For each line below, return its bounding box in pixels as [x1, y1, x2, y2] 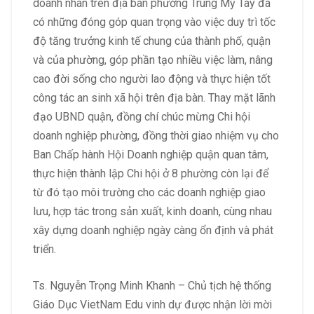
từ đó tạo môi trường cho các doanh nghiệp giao [33, 186, 266, 200]
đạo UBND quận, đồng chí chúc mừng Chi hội [33, 110, 250, 124]
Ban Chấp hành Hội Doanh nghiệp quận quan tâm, [33, 148, 268, 162]
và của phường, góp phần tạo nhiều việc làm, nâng [33, 53, 273, 67]
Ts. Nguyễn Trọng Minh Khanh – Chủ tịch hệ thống [33, 279, 271, 293]
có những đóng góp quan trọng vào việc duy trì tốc [33, 15, 275, 29]
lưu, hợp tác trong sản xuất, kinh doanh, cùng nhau [33, 205, 272, 219]
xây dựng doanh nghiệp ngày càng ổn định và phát [33, 224, 273, 238]
